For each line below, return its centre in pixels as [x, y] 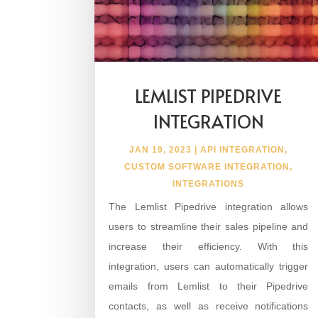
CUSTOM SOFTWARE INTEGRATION [207, 166]
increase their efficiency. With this [209, 246]
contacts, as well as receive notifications [209, 306]
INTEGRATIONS [209, 183]
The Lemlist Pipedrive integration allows [209, 206]
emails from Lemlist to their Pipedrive [209, 286]
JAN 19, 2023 [161, 149]
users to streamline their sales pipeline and [209, 226]
